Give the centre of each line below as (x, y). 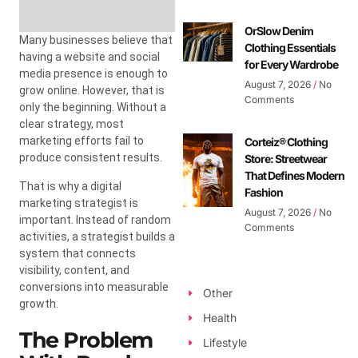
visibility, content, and (74, 270)
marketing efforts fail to (82, 140)
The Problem (86, 340)
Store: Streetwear (285, 158)
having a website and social (89, 56)
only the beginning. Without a (93, 107)
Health (219, 318)
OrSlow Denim (278, 30)
